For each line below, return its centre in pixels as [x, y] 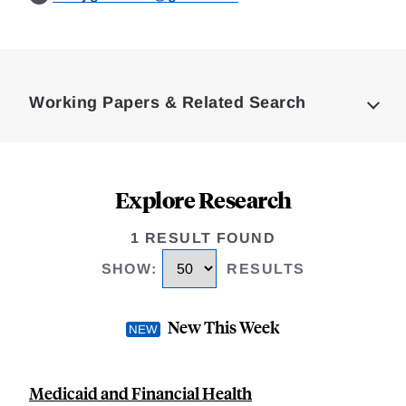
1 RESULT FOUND [203, 238]
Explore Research [203, 199]
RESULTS [266, 269]
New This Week [224, 327]
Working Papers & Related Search [168, 102]
